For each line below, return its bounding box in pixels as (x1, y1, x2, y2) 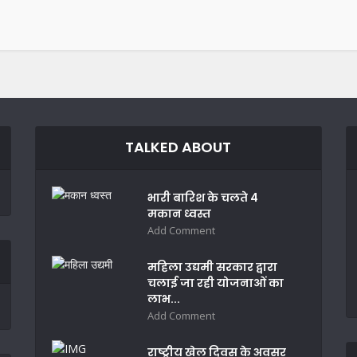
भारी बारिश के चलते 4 (147, 189, 258, 206)
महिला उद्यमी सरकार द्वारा (147, 258, 277, 275)
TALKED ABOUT (125, 136, 232, 157)
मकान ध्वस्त (147, 205, 211, 222)
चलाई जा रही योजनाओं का (147, 274, 284, 291)
